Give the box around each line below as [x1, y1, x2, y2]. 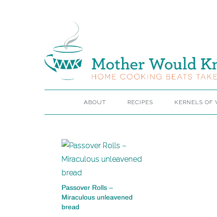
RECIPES [127, 99, 153, 106]
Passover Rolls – [62, 184, 113, 191]
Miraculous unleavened [62, 193, 133, 201]
